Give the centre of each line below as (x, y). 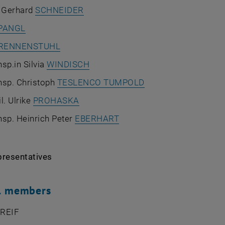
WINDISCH (68, 64)
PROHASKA (56, 100)
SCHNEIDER (60, 10)
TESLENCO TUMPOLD (101, 82)
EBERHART (97, 119)
